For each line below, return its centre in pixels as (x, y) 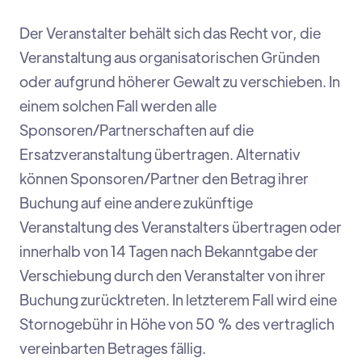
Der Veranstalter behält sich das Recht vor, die (170, 33)
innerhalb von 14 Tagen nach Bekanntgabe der (169, 251)
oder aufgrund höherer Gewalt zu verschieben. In (180, 82)
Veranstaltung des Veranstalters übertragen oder (181, 227)
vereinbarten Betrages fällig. (113, 348)
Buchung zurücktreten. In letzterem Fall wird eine (178, 300)
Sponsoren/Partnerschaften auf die (137, 130)
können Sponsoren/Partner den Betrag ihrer (164, 179)
